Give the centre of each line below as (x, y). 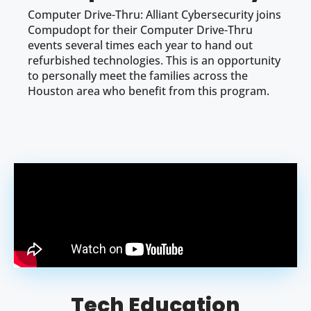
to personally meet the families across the (138, 75)
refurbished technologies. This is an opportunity (154, 60)
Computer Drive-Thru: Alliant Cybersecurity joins (154, 14)
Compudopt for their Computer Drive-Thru (140, 30)
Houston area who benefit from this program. (149, 91)
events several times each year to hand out (140, 45)
